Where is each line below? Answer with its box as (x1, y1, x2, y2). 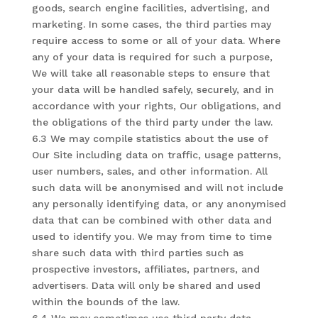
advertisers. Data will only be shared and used (31, 280, 261, 291)
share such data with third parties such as (31, 247, 243, 258)
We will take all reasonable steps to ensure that (31, 67, 270, 79)
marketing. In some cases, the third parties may (31, 18, 271, 30)
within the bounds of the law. (31, 296, 180, 307)
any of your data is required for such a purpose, (31, 51, 273, 62)
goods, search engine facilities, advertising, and (31, 2, 270, 13)
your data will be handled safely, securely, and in (31, 84, 274, 95)
